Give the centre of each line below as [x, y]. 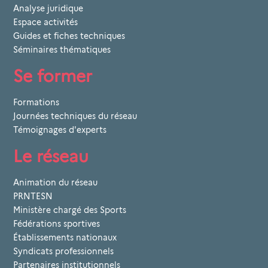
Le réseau [51, 156]
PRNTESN [33, 196]
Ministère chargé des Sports [70, 210]
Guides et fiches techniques [69, 36]
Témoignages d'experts [60, 130]
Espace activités [45, 22]
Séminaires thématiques [62, 49]
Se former [53, 76]
